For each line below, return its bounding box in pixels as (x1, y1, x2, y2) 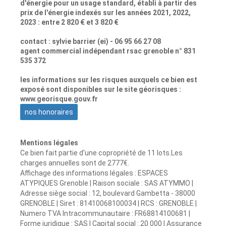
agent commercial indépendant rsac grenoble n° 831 (20, 46, 196, 55)
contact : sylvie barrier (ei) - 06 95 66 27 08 (20, 37, 161, 45)
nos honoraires (25, 107, 73, 116)
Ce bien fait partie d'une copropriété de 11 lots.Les (20, 148, 183, 157)
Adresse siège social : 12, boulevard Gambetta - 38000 (20, 189, 195, 197)
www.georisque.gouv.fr (20, 94, 98, 103)
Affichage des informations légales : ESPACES (20, 168, 168, 177)
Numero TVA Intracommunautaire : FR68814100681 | (20, 209, 190, 217)
